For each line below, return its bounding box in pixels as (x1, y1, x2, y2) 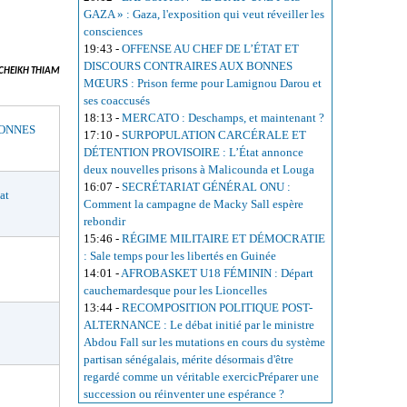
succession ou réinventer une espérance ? (84, 387, 284, 402)
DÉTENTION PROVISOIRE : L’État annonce (84, 145, 303, 160)
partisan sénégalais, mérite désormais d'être (84, 352, 293, 367)
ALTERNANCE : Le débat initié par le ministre (84, 318, 314, 333)
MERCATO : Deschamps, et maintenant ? (122, 111, 324, 125)
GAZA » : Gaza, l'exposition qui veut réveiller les (84, 7, 324, 22)
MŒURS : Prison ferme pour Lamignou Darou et (84, 76, 322, 91)
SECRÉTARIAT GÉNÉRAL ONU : (122, 180, 291, 194)
